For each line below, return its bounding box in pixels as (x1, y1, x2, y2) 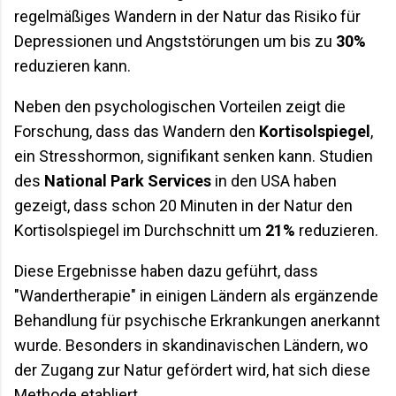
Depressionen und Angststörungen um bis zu (14, 31, 336, 50)
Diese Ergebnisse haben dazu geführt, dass (14, 261, 318, 280)
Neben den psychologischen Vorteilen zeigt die (14, 96, 346, 116)
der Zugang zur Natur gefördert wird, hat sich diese (14, 360, 370, 379)
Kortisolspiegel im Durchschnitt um (14, 220, 265, 240)
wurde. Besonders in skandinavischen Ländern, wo (14, 335, 368, 354)
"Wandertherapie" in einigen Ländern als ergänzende (14, 286, 378, 305)
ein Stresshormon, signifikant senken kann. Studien (14, 146, 373, 165)
